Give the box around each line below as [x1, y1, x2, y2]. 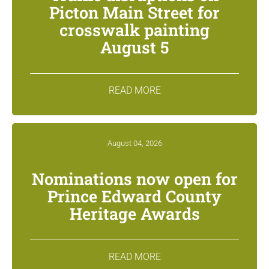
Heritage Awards [69, 202, 200, 224]
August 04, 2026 [107, 138, 162, 148]
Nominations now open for [31, 168, 238, 189]
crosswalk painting [59, 19, 210, 40]
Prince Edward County [47, 185, 222, 207]
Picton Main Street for [49, 1, 220, 23]
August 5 [100, 36, 169, 58]
